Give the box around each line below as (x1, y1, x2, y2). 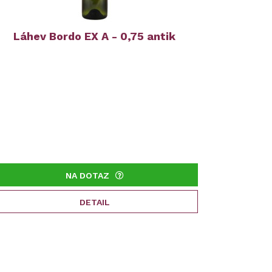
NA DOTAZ (65, 171, 109, 180)
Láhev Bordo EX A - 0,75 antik (13, 30, 176, 42)
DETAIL (79, 197, 110, 207)
